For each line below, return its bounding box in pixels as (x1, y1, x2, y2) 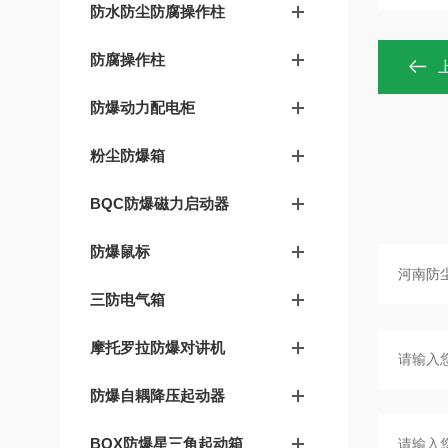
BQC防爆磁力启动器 (90, 195, 229, 212)
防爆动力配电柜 (90, 99, 195, 116)
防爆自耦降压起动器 (90, 387, 225, 404)
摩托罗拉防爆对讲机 (90, 339, 225, 356)
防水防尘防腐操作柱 (90, 3, 225, 20)
